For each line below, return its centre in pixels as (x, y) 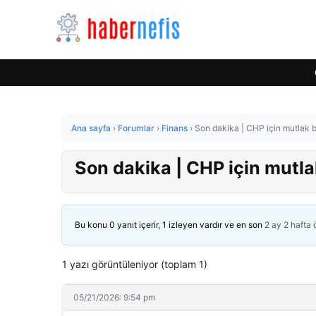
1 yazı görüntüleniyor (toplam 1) (135, 264)
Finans (175, 128)
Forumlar (136, 128)
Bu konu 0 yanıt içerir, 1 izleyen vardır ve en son (170, 225)
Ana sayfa (91, 128)
